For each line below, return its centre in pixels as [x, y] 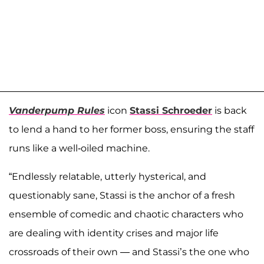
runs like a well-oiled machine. [79, 148]
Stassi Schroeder [171, 111]
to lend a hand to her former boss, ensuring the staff [131, 130]
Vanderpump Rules [57, 111]
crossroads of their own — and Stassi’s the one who [129, 252]
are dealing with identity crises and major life [114, 233]
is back [230, 111]
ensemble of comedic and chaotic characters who [126, 214]
